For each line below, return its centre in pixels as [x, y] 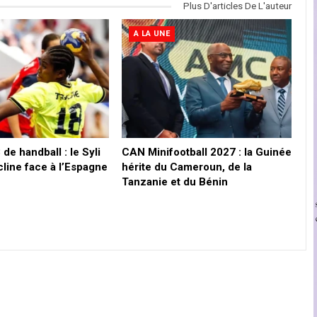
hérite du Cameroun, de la [186, 167]
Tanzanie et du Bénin [174, 181]
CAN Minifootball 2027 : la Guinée [206, 152]
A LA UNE [151, 33]
